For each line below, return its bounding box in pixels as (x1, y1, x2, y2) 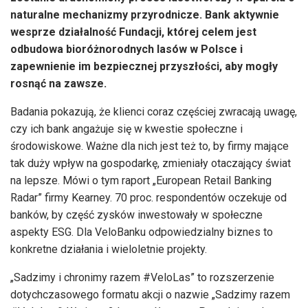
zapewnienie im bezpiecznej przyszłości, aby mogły (10, 60, 278, 74)
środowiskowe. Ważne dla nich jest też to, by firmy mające (10, 140, 289, 153)
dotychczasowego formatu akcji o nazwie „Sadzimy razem (10, 288, 290, 302)
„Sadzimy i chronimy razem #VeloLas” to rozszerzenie (10, 271, 274, 285)
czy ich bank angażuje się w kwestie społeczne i (10, 122, 243, 136)
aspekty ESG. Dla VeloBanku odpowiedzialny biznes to (10, 225, 273, 239)
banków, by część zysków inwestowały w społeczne (10, 208, 263, 222)
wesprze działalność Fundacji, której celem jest (10, 25, 256, 39)
